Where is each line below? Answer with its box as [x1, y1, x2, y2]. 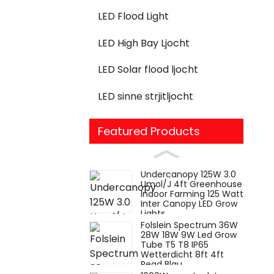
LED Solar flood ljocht [98, 62, 198, 77]
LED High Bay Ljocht [98, 35, 190, 50]
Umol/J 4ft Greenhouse [141, 177, 242, 190]
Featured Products [98, 123, 200, 139]
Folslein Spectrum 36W [141, 219, 238, 232]
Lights [141, 207, 165, 220]
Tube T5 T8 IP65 [141, 239, 209, 251]
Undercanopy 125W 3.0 [141, 168, 236, 180]
